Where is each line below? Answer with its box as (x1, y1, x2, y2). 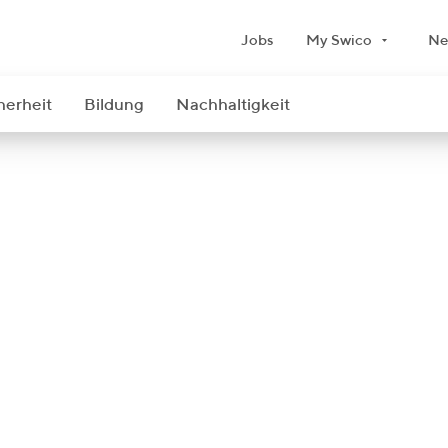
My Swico (305, 32, 372, 48)
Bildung (84, 97, 144, 114)
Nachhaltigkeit (176, 97, 290, 114)
